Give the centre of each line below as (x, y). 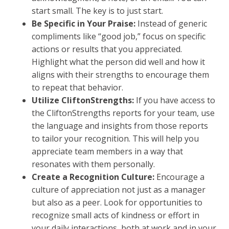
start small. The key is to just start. (98, 11)
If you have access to (175, 100)
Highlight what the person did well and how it (119, 62)
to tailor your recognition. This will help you (116, 139)
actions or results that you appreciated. (107, 49)
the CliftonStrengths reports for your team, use (123, 113)
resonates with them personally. (94, 164)
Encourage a (181, 177)
